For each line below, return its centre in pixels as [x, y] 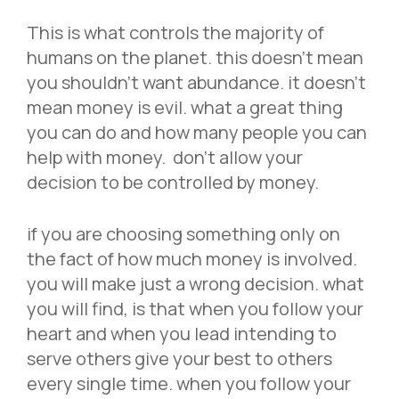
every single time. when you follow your [189, 384]
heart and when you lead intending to [182, 334]
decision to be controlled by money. [175, 183]
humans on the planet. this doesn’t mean [195, 58]
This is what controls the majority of [175, 33]
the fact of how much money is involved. [192, 259]
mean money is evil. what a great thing [185, 108]
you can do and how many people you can [197, 133]
